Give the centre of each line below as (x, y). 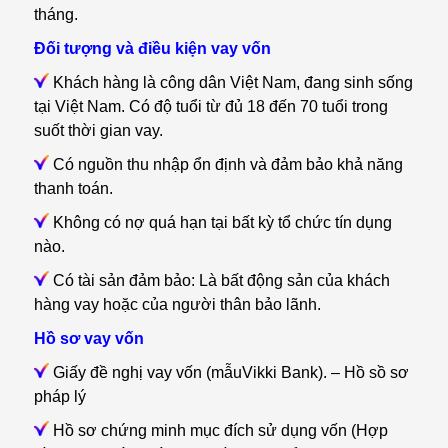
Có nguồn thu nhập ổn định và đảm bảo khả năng (225, 164)
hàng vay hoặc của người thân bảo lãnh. (177, 304)
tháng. (55, 14)
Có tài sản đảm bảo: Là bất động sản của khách (219, 280)
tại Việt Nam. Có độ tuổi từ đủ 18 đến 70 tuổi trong (210, 106)
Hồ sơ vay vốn (88, 338)
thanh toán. (73, 188)
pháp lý (59, 396)
